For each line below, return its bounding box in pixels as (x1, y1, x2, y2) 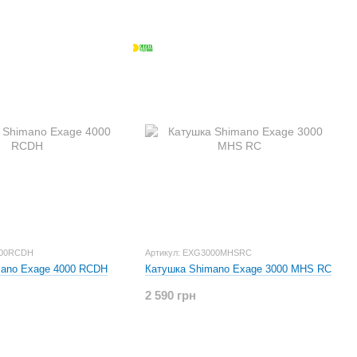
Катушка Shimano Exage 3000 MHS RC (145, 263, 331, 275)
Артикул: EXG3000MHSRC (145, 248, 252, 257)
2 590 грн (145, 288, 196, 302)
